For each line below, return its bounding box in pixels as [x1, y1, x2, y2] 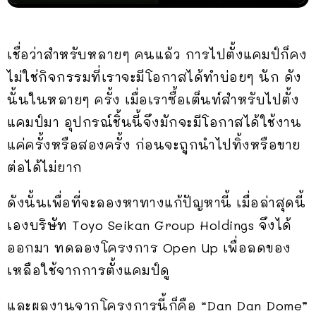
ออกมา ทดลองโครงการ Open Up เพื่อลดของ [7, 238, 291, 256]
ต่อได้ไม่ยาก [7, 158, 83, 176]
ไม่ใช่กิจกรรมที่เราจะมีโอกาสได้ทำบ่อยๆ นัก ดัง [7, 68, 302, 85]
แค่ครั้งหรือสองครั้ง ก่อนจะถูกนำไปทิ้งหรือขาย [7, 135, 301, 153]
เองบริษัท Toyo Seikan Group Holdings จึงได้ [7, 216, 292, 233]
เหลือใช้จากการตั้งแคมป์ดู [7, 261, 170, 279]
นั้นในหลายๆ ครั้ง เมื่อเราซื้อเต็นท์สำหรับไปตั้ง [7, 90, 299, 108]
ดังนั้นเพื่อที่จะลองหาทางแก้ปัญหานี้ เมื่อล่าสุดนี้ [7, 193, 305, 211]
